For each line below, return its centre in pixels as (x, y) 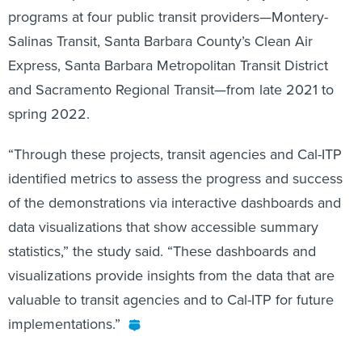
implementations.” (64, 324)
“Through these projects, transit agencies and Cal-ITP (175, 155)
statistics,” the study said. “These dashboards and (162, 252)
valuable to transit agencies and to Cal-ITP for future (171, 300)
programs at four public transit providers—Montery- (168, 17)
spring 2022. (51, 114)
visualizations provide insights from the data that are (171, 276)
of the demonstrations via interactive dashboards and (175, 203)
